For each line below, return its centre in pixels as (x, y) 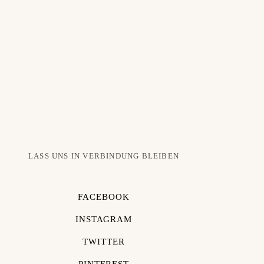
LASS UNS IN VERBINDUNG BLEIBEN (103, 156)
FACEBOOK (104, 197)
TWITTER (104, 242)
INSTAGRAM (104, 220)
